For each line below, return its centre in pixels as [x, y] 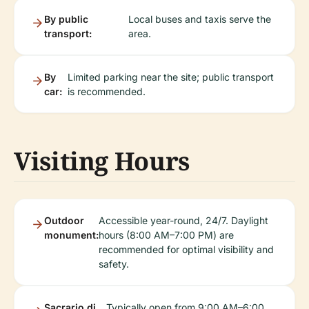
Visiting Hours [102, 161]
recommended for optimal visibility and [186, 249]
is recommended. [107, 91]
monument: [71, 235]
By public [66, 19]
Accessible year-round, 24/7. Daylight [183, 220]
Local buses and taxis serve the [199, 19]
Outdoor [64, 220]
